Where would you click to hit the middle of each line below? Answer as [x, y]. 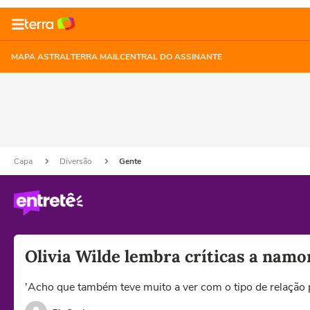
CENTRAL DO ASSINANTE [171, 57]
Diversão [77, 161]
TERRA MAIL [95, 57]
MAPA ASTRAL [41, 57]
